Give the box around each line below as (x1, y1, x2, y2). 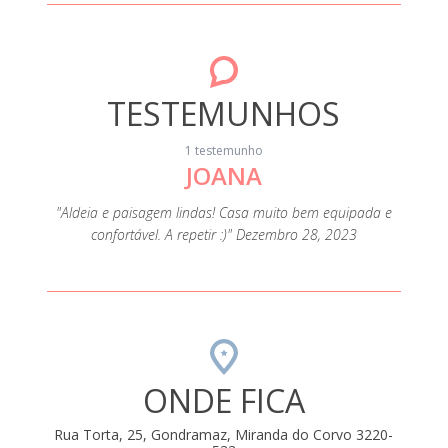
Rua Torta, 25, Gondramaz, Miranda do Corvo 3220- (54, 425, 394, 445)
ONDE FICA (142, 379, 305, 423)
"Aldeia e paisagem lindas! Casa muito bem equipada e (56, 203, 393, 223)
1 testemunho (184, 142, 263, 160)
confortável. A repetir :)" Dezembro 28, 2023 (91, 225, 358, 245)
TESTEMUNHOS (107, 92, 341, 136)
